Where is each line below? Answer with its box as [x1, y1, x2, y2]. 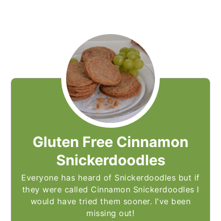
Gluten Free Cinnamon [33, 133, 188, 151]
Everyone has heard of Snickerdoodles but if [21, 173, 200, 183]
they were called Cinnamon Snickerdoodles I [22, 184, 199, 195]
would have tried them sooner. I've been [30, 196, 191, 207]
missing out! [86, 208, 135, 219]
